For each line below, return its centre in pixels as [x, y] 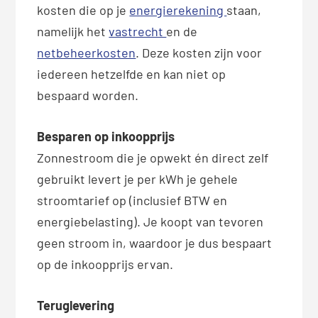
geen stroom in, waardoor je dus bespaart [155, 243]
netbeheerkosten [87, 53]
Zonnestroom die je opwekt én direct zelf [153, 158]
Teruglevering [76, 306]
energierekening [178, 10]
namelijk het [73, 32]
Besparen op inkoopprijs [106, 137]
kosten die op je [83, 10]
